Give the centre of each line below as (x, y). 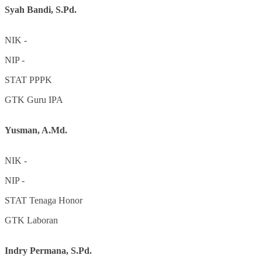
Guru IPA (45, 99)
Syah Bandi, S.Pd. (41, 9)
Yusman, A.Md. (36, 130)
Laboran (42, 220)
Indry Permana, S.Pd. (48, 250)
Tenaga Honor (56, 200)
